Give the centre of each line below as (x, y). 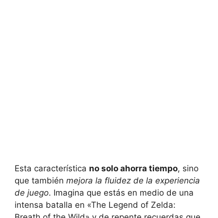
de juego (32, 193)
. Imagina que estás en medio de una (121, 193)
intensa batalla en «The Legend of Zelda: (95, 205)
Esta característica (52, 169)
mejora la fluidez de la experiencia (133, 181)
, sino (188, 169)
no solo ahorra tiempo (133, 169)
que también (40, 181)
